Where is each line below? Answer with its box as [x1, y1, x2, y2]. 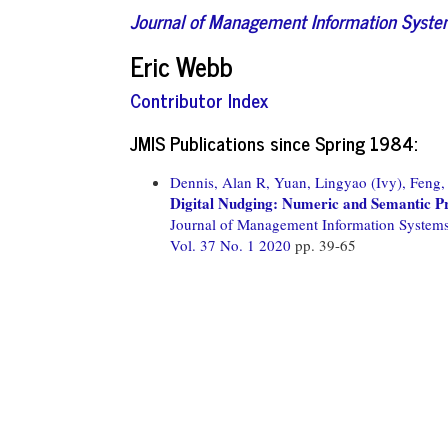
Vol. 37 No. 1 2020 [170, 234, 295, 255]
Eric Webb [130, 43, 233, 87]
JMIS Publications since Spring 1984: [130, 126, 417, 158]
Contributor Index [130, 84, 268, 115]
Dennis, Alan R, [170, 171, 270, 192]
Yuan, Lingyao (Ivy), [274, 171, 406, 192]
